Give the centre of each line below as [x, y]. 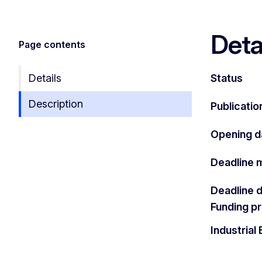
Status [227, 78]
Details [45, 78]
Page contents [52, 44]
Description [56, 104]
